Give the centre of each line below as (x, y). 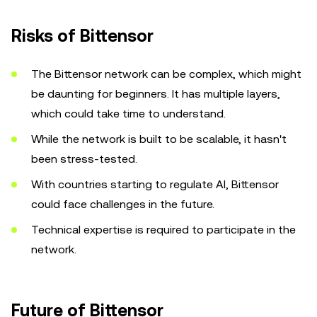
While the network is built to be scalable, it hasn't (159, 139)
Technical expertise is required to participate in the (163, 230)
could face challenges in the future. (124, 204)
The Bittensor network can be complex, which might (166, 74)
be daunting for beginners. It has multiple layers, (156, 94)
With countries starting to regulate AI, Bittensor (155, 184)
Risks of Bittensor (82, 36)
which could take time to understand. (130, 114)
